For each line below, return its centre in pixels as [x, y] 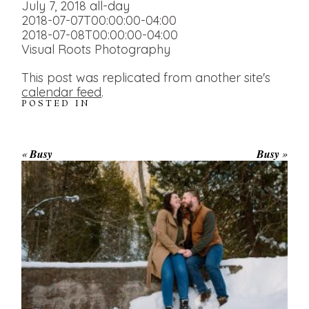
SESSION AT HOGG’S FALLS [153, 192]
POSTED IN [56, 103]
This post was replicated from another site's [146, 77]
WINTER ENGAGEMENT [153, 179]
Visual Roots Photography [96, 49]
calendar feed [62, 92]
